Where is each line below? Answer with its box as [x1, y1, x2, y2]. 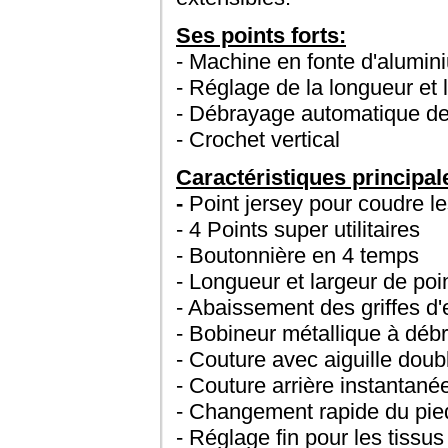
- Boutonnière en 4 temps [176, 243, 419, 268]
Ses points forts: [176, 23, 346, 48]
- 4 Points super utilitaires [176, 217, 420, 242]
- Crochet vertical [176, 127, 340, 152]
